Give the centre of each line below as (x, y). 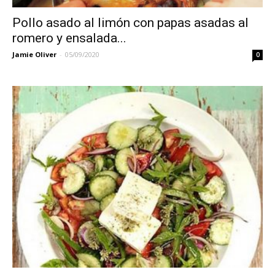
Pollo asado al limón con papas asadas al (130, 22)
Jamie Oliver (34, 54)
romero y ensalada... (69, 38)
